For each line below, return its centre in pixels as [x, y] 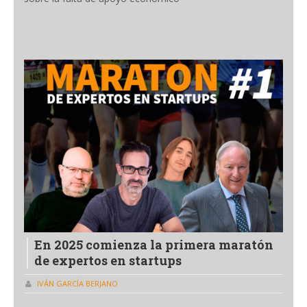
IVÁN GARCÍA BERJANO [77, 284]
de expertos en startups [108, 261]
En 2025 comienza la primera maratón [154, 245]
